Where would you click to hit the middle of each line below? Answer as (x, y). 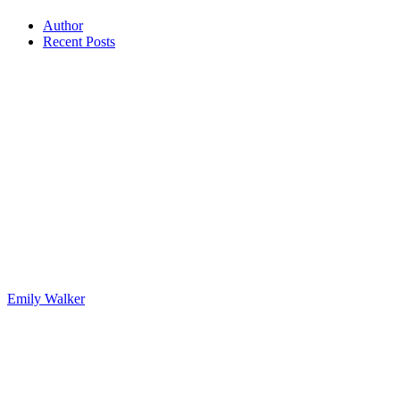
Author (63, 26)
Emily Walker (46, 299)
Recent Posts (79, 42)
